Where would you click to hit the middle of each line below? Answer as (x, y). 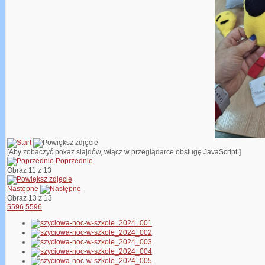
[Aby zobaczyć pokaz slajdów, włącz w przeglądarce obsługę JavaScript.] (124, 152)
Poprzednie (74, 161)
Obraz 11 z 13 (31, 171)
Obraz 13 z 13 (31, 198)
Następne (23, 189)
